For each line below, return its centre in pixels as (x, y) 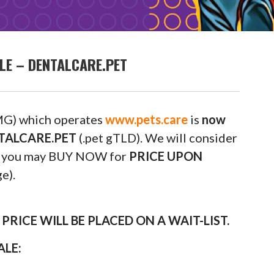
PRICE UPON (166, 156)
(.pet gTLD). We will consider (157, 137)
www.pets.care (147, 119)
